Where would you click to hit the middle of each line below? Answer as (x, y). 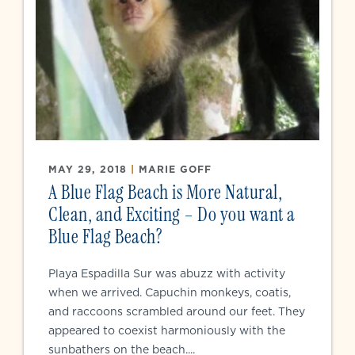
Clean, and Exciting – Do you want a (172, 214)
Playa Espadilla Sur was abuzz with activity (167, 273)
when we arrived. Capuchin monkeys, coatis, (170, 292)
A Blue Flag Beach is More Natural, (165, 192)
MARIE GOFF (175, 169)
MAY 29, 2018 (90, 169)
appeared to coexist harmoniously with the (167, 330)
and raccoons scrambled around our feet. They (177, 311)
